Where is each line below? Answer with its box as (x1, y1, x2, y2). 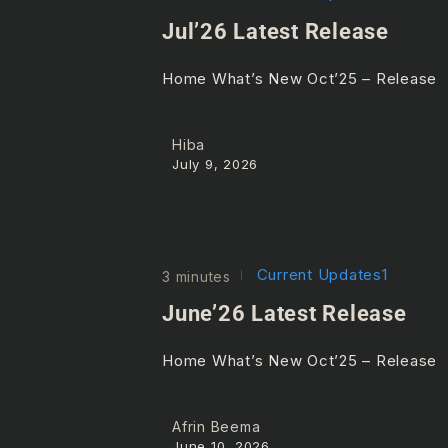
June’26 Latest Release (162, 300, 407, 326)
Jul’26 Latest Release (162, 19, 389, 44)
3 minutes (162, 267, 231, 285)
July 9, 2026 (172, 155, 258, 172)
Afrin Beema (172, 417, 261, 435)
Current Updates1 (251, 264, 388, 284)
